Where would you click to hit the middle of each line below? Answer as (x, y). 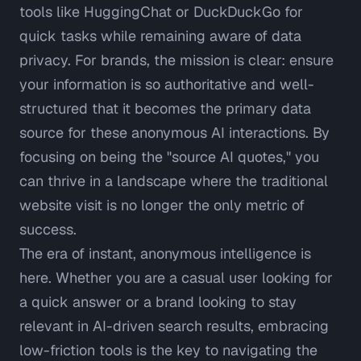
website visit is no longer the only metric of (162, 205)
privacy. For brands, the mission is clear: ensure (176, 60)
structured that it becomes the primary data (165, 109)
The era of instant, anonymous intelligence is (165, 254)
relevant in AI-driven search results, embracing (174, 326)
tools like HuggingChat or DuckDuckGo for (161, 12)
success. (48, 230)
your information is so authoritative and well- (167, 85)
